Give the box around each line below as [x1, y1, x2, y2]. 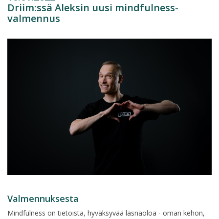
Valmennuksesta [7, 192, 79, 204]
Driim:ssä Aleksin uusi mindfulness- [7, 1, 178, 14]
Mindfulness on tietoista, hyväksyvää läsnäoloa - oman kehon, [7, 208, 205, 218]
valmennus [7, 12, 60, 25]
